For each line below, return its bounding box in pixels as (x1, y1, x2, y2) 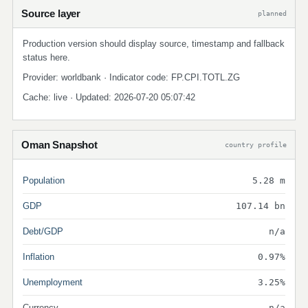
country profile (225, 140, 287, 148)
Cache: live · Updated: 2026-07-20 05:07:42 (23, 92, 195, 102)
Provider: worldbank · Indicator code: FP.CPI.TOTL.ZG (23, 72, 240, 82)
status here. (23, 52, 70, 63)
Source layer (21, 8, 81, 19)
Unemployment (23, 277, 82, 287)
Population (23, 175, 65, 186)
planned (258, 9, 287, 17)
